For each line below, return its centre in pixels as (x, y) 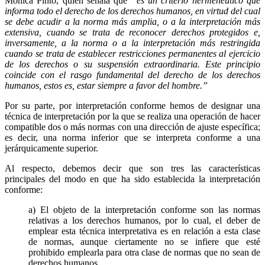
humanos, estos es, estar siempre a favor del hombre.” (106, 85)
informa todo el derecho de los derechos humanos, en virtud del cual (132, 11)
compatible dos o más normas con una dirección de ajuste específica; (132, 127)
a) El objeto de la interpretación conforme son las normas (144, 209)
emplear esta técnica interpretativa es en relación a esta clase (144, 231)
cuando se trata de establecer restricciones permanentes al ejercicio (132, 53)
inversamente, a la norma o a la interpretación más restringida (132, 43)
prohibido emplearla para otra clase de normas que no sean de (144, 252)
